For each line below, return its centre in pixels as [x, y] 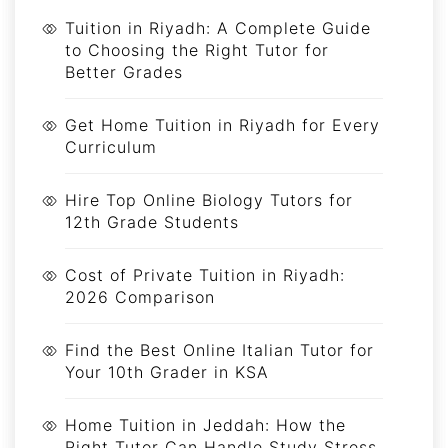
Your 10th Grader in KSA [167, 371]
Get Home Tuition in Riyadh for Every [222, 124]
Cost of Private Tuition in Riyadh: [205, 274]
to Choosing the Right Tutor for [197, 49]
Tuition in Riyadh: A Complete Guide [218, 27]
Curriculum [111, 146]
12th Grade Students [152, 221]
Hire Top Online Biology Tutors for [209, 199]
